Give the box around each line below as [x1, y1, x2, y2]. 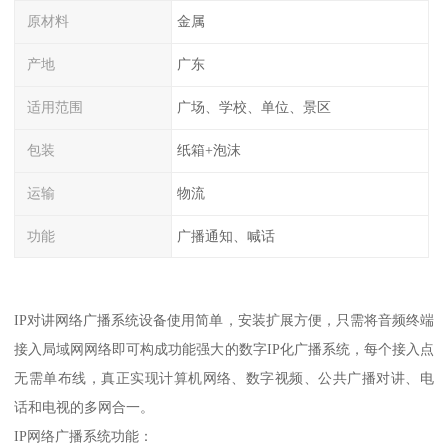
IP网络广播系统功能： [14, 428, 154, 445]
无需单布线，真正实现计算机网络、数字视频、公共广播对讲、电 [14, 370, 434, 387]
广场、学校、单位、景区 [176, 99, 331, 116]
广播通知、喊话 [176, 227, 275, 244]
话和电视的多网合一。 [14, 399, 155, 416]
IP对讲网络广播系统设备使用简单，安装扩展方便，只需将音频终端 [14, 312, 434, 329]
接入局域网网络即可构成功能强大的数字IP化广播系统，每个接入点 [14, 341, 434, 358]
